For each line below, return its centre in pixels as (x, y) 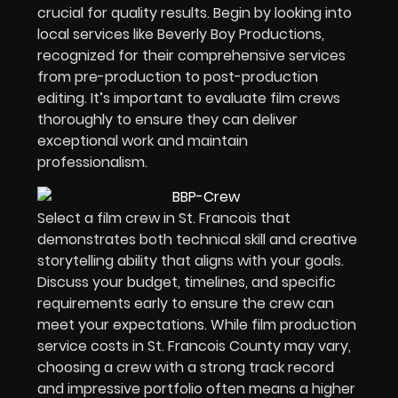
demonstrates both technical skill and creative (197, 240)
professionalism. (92, 163)
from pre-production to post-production (178, 77)
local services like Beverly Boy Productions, (181, 35)
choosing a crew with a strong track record (186, 368)
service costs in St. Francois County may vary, (194, 346)
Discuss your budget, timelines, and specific (187, 283)
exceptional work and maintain (143, 141)
